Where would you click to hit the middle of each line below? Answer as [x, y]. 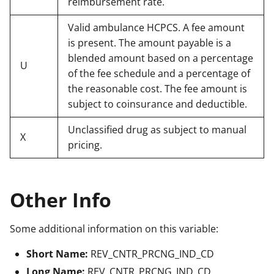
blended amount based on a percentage [161, 58]
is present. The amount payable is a [150, 43]
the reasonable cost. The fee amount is [157, 88]
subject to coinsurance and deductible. [157, 104]
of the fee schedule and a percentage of [159, 73]
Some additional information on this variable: [114, 228]
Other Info [61, 199]
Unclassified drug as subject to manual [157, 129]
